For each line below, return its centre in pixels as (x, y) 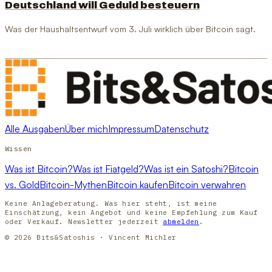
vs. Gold (22, 184)
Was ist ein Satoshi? (186, 168)
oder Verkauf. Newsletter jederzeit (84, 221)
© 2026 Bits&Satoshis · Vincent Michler (91, 237)
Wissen (19, 148)
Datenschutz (182, 128)
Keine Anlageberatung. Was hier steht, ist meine (111, 203)
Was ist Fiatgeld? (108, 168)
